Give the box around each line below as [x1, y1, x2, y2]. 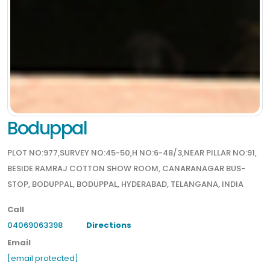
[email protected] [7, 252, 78, 264]
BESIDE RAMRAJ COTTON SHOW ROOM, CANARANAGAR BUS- [7, 162, 245, 174]
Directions [86, 219, 131, 231]
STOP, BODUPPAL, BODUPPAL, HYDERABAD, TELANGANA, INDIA [7, 178, 243, 190]
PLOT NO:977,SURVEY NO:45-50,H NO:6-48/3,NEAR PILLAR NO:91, [7, 146, 257, 159]
